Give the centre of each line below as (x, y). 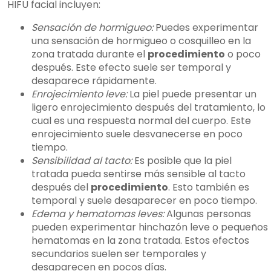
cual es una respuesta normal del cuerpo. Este (141, 121)
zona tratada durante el (90, 54)
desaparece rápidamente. (94, 81)
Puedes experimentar (206, 28)
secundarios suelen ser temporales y (119, 254)
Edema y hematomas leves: (98, 214)
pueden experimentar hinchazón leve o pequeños (150, 227)
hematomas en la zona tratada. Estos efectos (140, 241)
